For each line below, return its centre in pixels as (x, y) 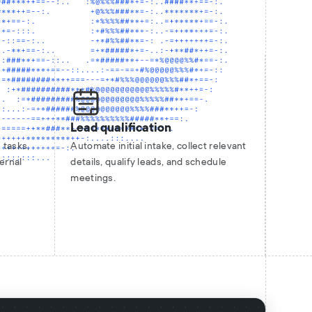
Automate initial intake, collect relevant (158, 147)
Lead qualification (121, 128)
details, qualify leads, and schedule (149, 163)
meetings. (93, 179)
